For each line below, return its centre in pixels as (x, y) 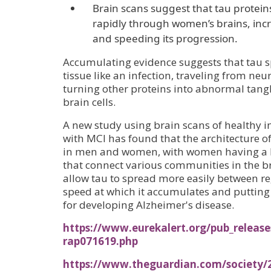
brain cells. (89, 102)
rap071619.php (100, 241)
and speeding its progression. (165, 39)
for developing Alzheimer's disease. (149, 205)
